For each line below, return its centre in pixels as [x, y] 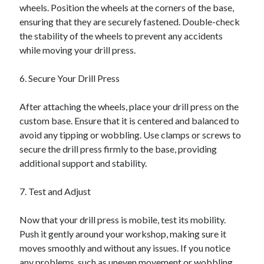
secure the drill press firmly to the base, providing [118, 149]
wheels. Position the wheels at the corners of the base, [127, 7]
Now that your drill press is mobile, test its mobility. [123, 220]
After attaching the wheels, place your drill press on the [129, 106]
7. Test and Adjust [55, 191]
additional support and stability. [83, 163]
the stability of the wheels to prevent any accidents [121, 36]
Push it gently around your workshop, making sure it [123, 234]
